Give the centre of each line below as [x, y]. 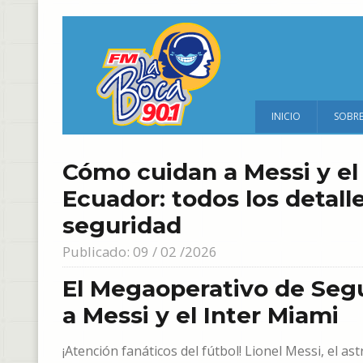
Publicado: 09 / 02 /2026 [140, 252]
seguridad [122, 225]
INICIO [286, 116]
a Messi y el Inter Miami [201, 315]
